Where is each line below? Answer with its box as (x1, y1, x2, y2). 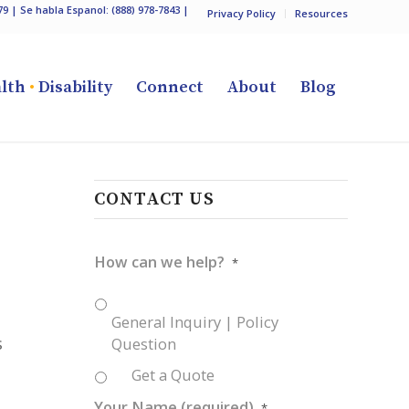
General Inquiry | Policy (111, 311, 279, 332)
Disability (35, 77, 112, 98)
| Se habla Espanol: (8, 3, 111, 16)
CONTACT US (94, 188, 215, 211)
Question (111, 333, 177, 354)
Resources (295, 6, 348, 20)
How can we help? (94, 251, 225, 272)
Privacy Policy (207, 6, 276, 20)
